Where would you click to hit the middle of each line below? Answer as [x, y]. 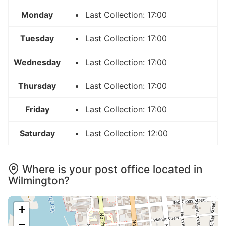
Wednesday [37, 62]
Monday [37, 15]
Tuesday [37, 39]
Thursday [37, 86]
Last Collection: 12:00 [127, 133]
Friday [37, 110]
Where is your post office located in [112, 169]
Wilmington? [39, 181]
